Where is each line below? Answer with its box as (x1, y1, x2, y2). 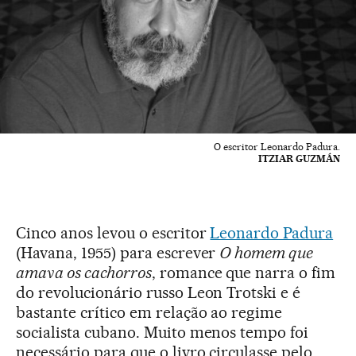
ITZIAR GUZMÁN (258, 152, 340, 164)
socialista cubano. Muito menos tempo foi (16, 322, 309, 342)
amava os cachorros (16, 262, 152, 282)
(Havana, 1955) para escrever (16, 242, 220, 262)
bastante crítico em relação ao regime (16, 302, 283, 322)
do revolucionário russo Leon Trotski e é (16, 282, 301, 302)
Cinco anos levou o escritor (16, 222, 211, 242)
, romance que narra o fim (151, 262, 336, 282)
